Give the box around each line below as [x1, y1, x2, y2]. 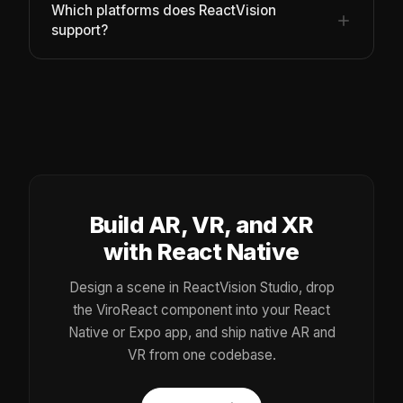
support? [51, 22, 108, 40]
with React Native [103, 237, 300, 266]
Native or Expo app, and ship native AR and [67, 324, 336, 342]
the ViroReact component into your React [73, 301, 330, 319]
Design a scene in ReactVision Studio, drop [68, 279, 335, 297]
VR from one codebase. [127, 346, 276, 364]
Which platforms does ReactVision [51, 2, 276, 20]
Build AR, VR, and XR [89, 210, 314, 239]
